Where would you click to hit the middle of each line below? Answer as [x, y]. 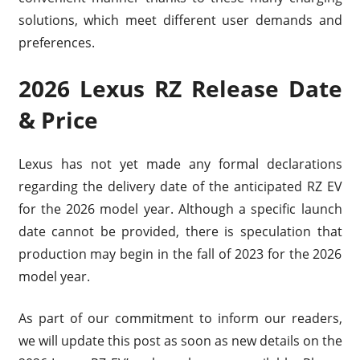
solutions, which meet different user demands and [180, 20]
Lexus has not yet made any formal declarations [180, 164]
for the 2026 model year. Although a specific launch [180, 209]
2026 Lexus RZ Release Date [180, 88]
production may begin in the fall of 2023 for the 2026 [180, 254]
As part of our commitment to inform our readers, [180, 318]
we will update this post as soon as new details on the [180, 340]
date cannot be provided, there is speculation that [180, 231]
